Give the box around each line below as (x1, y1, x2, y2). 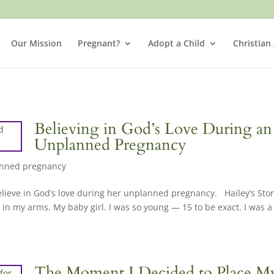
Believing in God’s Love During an (34, 118, 273, 139)
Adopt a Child (147, 37, 205, 49)
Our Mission (10, 37, 62, 49)
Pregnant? (77, 37, 120, 49)
